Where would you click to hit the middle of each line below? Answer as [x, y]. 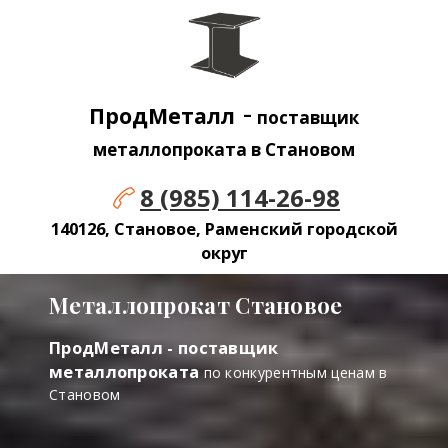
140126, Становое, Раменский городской [224, 229]
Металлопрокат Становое [196, 305]
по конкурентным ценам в [293, 373]
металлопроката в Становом [224, 150]
